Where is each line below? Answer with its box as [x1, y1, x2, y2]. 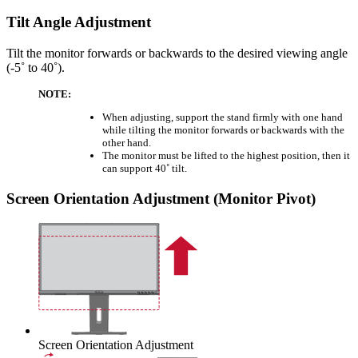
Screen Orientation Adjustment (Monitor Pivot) [6, 189, 316, 207]
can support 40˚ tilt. [102, 162, 187, 175]
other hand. [102, 137, 151, 149]
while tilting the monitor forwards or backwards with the [102, 124, 344, 137]
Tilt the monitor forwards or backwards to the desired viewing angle [6, 46, 348, 60]
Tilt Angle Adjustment [6, 14, 151, 31]
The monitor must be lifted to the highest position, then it [102, 149, 350, 162]
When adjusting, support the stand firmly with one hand [102, 111, 343, 124]
